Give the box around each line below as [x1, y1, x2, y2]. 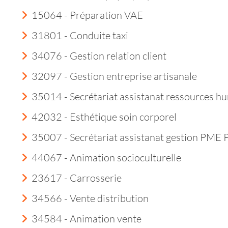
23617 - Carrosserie [32, 172, 122, 184]
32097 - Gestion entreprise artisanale [32, 70, 197, 82]
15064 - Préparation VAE [32, 9, 143, 21]
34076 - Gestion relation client [32, 49, 166, 62]
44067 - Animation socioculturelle [32, 151, 181, 164]
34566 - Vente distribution [32, 192, 149, 205]
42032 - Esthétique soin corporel [32, 110, 177, 123]
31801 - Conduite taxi [32, 29, 128, 42]
